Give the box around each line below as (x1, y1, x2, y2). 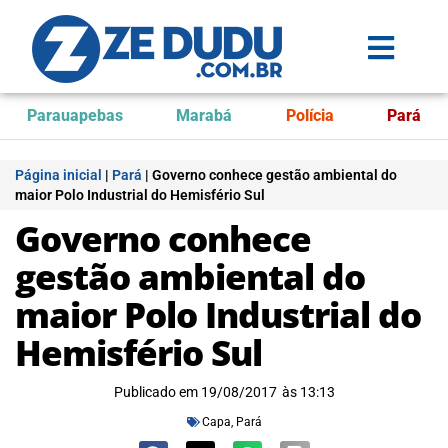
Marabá (176, 106, 233, 125)
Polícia (285, 106, 334, 125)
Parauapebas (26, 106, 123, 125)
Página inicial (15, 167, 102, 183)
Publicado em (113, 384, 198, 400)
